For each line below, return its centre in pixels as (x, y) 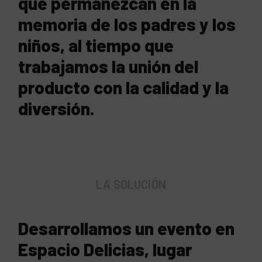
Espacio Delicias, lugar (105, 249)
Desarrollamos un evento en (127, 228)
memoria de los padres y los (127, 24)
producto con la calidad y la (124, 87)
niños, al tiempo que (96, 45)
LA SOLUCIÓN (131, 184)
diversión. (57, 108)
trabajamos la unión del (108, 66)
